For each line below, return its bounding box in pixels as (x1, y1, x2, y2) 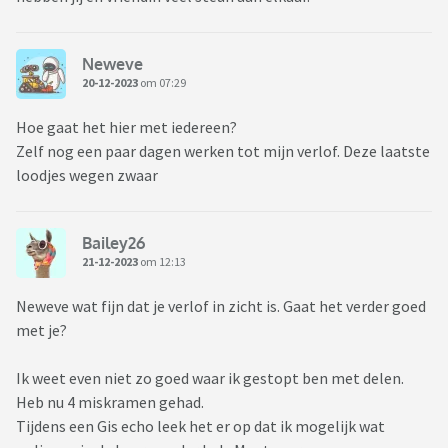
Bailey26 (82, 233, 145, 254)
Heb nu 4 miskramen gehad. (16, 391, 204, 412)
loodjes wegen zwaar (16, 164, 158, 185)
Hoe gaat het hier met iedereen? (16, 116, 237, 137)
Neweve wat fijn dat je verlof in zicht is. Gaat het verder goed (16, 295, 426, 316)
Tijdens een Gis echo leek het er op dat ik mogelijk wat (16, 415, 385, 436)
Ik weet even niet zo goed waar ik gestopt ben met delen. (16, 367, 404, 388)
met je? (16, 319, 70, 340)
